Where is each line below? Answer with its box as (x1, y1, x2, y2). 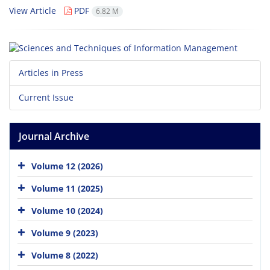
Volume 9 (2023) (31, 227, 98, 239)
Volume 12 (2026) (31, 160, 103, 172)
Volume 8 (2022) (31, 250, 98, 261)
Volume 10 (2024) (31, 205, 103, 216)
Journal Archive (19, 130, 89, 143)
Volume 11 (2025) (31, 183, 103, 194)
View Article (9, 4, 56, 16)
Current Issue (19, 92, 74, 104)
